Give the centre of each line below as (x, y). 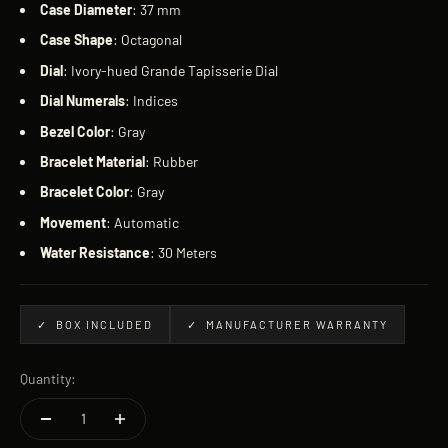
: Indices (151, 101)
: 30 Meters (183, 253)
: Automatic (142, 222)
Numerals (95, 101)
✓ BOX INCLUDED (95, 325)
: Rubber (171, 161)
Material (120, 161)
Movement (73, 222)
